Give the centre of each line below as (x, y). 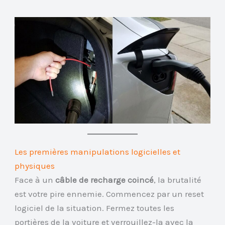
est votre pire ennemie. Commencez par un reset (109, 194)
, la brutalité (178, 180)
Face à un (35, 180)
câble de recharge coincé (105, 180)
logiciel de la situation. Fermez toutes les (95, 208)
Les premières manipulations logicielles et (98, 152)
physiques (35, 166)
